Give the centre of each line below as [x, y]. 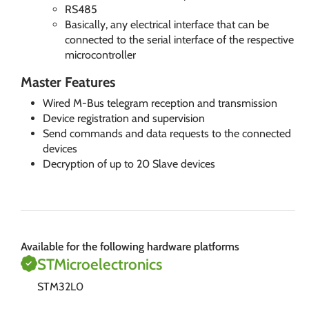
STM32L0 [60, 287]
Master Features [68, 82]
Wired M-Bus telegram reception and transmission [160, 103]
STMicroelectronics [100, 264]
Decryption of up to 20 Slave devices [129, 164]
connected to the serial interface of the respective [179, 40]
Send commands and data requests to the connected [167, 133]
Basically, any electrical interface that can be [167, 24]
